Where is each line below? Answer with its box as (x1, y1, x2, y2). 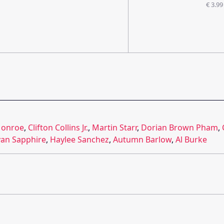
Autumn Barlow (113, 133, 171, 145)
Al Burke (175, 133, 207, 145)
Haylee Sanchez (50, 133, 109, 145)
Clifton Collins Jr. (28, 121, 88, 133)
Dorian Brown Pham (141, 121, 218, 133)
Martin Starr (92, 121, 137, 133)
